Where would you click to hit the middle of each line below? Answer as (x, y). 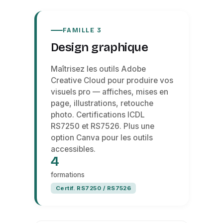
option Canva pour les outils (102, 138)
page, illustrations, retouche (102, 103)
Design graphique (99, 47)
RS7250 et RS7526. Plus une (102, 126)
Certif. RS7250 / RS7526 (93, 188)
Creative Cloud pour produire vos (112, 80)
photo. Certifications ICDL (98, 115)
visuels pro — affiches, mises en (109, 92)
